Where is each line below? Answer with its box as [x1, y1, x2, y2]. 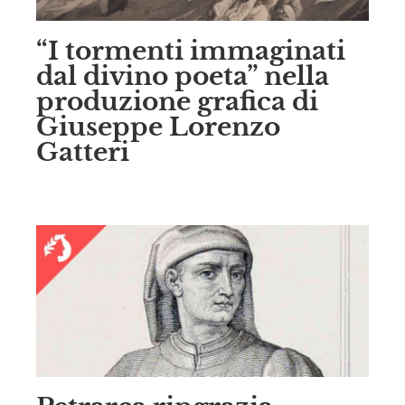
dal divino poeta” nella [36, 60, 329, 92]
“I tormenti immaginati [36, 34, 345, 67]
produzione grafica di [36, 85, 318, 118]
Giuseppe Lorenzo [36, 110, 280, 143]
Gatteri [36, 136, 129, 168]
